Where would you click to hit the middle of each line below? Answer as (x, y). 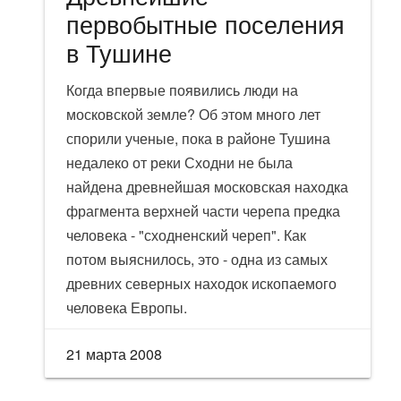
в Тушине (119, 53)
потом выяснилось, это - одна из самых (197, 260)
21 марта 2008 (115, 354)
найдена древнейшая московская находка (208, 187)
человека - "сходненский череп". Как (187, 235)
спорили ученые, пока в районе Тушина (199, 139)
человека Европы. (127, 308)
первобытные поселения (206, 24)
